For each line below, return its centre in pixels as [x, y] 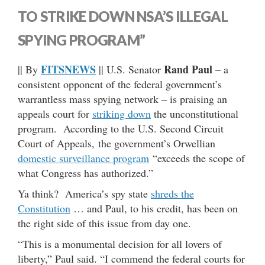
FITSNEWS [68, 69]
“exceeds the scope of [197, 158]
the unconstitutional [195, 113]
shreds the [172, 193]
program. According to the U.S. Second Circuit [121, 128]
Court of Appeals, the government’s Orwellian [117, 143]
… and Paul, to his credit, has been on [154, 208]
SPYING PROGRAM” [82, 40]
